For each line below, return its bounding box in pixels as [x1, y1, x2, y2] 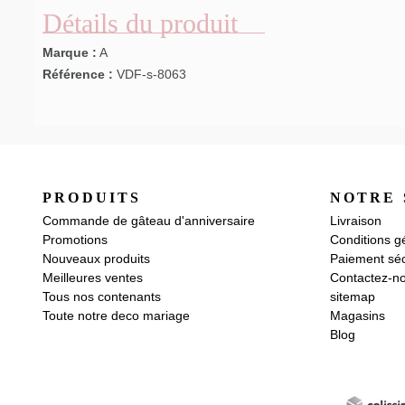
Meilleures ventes [42, 270, 143, 286]
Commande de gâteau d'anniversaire [42, 213, 255, 229]
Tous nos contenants [42, 289, 161, 305]
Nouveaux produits [42, 251, 150, 267]
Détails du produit [42, 8, 238, 39]
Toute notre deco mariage [42, 308, 190, 324]
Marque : [42, 45, 97, 61]
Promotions [42, 232, 108, 248]
